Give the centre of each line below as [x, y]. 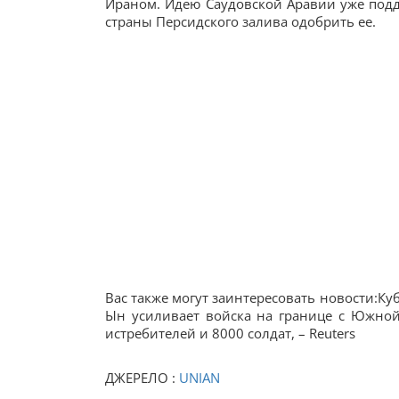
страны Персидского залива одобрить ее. [240, 21]
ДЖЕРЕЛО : [142, 378]
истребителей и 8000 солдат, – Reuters [230, 333]
